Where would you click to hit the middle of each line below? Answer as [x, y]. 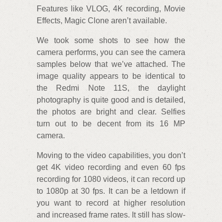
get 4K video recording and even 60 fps [111, 167]
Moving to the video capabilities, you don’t [111, 155]
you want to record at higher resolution [111, 203]
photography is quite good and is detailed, [111, 100]
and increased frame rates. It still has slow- [111, 215]
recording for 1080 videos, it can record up [111, 179]
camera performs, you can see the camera [111, 52]
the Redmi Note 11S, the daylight [111, 88]
